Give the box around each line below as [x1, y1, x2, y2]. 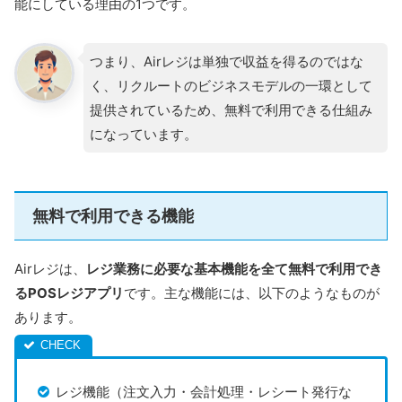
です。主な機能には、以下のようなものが [124, 284, 380, 302]
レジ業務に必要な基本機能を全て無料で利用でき [86, 260, 382, 278]
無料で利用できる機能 [32, 206, 194, 226]
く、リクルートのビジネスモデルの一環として [89, 77, 372, 95]
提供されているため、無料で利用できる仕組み [89, 101, 372, 119]
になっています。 [89, 126, 197, 144]
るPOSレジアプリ [14, 284, 124, 302]
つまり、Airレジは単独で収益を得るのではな [89, 53, 363, 71]
